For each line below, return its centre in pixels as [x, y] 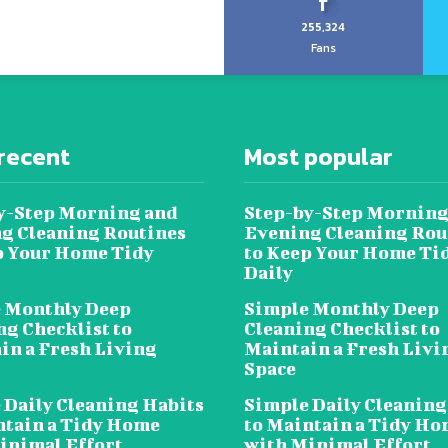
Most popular [318, 157]
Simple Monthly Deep [341, 309]
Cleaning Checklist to [342, 329]
